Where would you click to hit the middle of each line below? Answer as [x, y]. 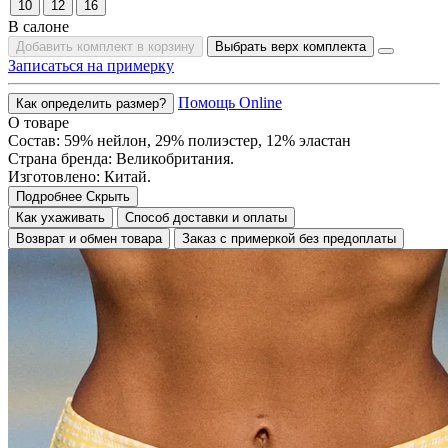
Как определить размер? [91, 103]
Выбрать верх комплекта [290, 46]
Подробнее [49, 196]
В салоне [38, 26]
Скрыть [108, 196]
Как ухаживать [60, 217]
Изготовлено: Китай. [79, 176]
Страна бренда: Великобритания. [121, 158]
